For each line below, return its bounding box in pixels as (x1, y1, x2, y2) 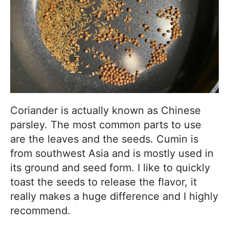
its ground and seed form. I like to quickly (10, 162, 210, 174)
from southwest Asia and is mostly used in (10, 147, 214, 160)
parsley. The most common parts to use (10, 119, 201, 131)
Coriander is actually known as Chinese (10, 104, 201, 117)
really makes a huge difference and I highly (10, 190, 218, 203)
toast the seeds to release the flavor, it (10, 176, 197, 189)
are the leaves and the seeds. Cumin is (10, 133, 198, 146)
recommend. (10, 204, 71, 217)
